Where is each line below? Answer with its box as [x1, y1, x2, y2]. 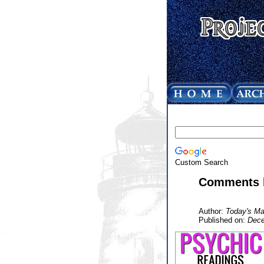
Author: [198, 206, 226, 216]
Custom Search [174, 157, 228, 167]
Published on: [198, 215, 247, 225]
